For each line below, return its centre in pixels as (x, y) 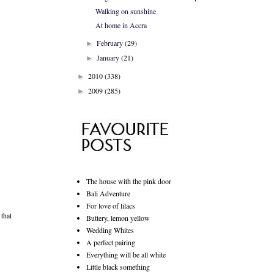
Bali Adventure (108, 193)
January (108, 57)
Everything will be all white (126, 254)
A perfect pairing (111, 242)
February (110, 43)
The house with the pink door (129, 181)
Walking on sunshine (125, 11)
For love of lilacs (111, 206)
